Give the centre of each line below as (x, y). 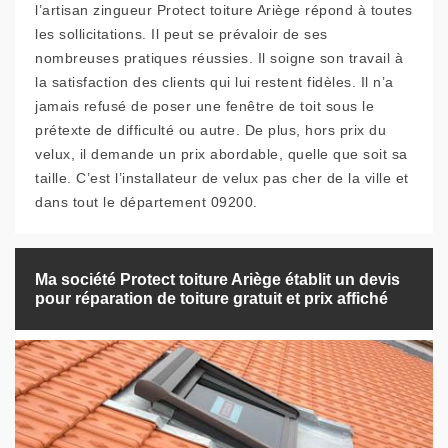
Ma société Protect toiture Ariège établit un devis (217, 279)
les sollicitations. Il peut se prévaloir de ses (181, 34)
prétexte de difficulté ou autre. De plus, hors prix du (210, 130)
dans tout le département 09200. (146, 202)
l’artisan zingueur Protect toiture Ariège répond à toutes (224, 10)
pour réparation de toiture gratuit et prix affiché (211, 298)
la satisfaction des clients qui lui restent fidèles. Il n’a (214, 82)
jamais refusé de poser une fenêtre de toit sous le (204, 106)
